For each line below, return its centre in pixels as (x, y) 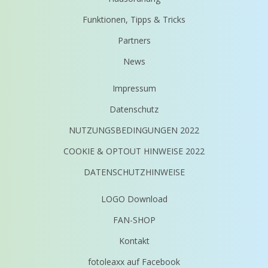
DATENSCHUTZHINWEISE (134, 172)
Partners (134, 40)
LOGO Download (134, 199)
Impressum (134, 88)
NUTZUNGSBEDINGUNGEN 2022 (134, 130)
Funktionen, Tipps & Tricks (134, 19)
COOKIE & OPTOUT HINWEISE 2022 (134, 151)
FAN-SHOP (134, 220)
